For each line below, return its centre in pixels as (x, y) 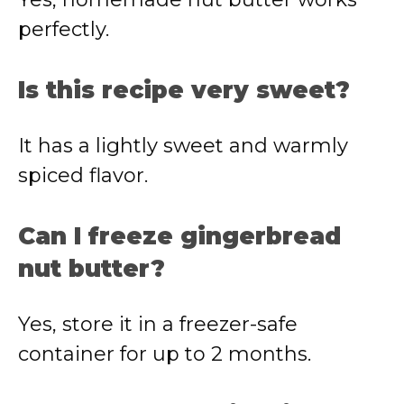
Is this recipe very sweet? (184, 90)
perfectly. (64, 29)
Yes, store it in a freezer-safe (158, 324)
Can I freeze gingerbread (179, 236)
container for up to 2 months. (165, 354)
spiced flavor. (83, 175)
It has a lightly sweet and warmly (183, 146)
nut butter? (92, 269)
